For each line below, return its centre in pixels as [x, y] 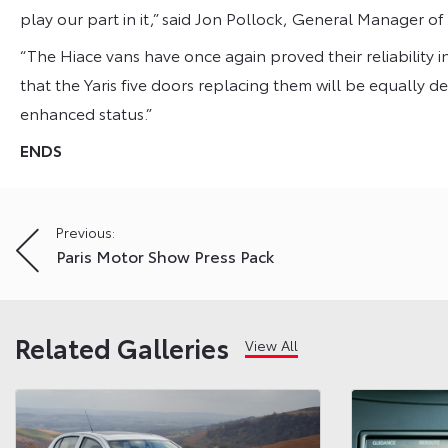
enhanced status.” [86, 112]
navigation [82, 269]
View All [271, 344]
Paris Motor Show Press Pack [165, 255]
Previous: [85, 231]
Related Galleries [122, 347]
